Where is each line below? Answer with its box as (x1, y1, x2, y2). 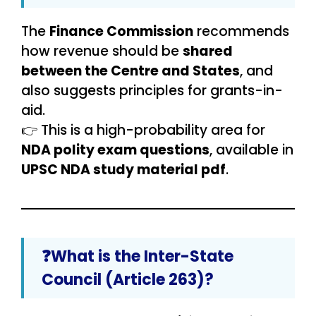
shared (183, 42, 233, 61)
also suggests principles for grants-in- (21, 81, 283, 101)
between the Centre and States (21, 61, 240, 81)
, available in (209, 140, 293, 160)
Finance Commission (49, 22, 193, 42)
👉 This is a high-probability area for (21, 121, 265, 140)
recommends (193, 22, 289, 42)
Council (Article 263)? (42, 269, 214, 291)
